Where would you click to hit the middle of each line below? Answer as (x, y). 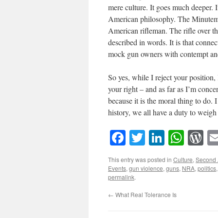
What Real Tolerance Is (145, 195)
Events (117, 168)
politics (207, 168)
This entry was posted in (141, 160)
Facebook (155, 138)
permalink (121, 177)
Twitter (167, 138)
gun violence (146, 168)
